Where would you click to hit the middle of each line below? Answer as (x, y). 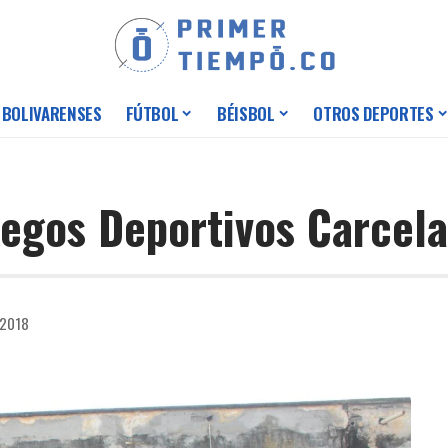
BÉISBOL (246, 114)
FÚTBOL (152, 114)
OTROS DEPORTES (373, 114)
